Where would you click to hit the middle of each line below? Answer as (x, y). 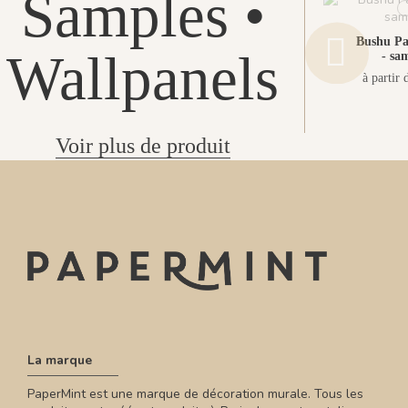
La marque (60, 360)
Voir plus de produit (143, 146)
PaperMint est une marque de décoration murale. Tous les (195, 394)
